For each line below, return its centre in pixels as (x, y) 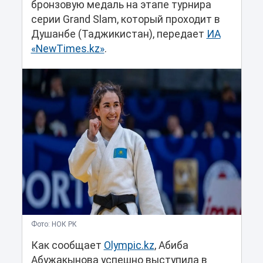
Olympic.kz (129, 245)
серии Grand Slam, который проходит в (125, 20)
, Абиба (171, 245)
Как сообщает (67, 245)
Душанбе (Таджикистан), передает (119, 34)
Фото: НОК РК (54, 224)
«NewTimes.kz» (68, 49)
